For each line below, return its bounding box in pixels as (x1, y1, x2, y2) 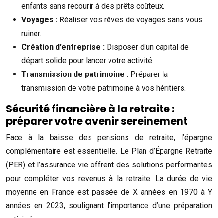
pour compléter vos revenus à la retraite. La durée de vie (6, 174, 212, 183)
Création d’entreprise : (21, 42, 107, 52)
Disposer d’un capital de (107, 42, 189, 52)
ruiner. (21, 29, 41, 38)
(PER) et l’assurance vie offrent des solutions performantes (6, 160, 212, 169)
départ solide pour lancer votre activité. (21, 56, 154, 65)
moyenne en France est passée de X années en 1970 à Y (6, 187, 212, 197)
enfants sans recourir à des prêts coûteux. (21, 1, 164, 11)
